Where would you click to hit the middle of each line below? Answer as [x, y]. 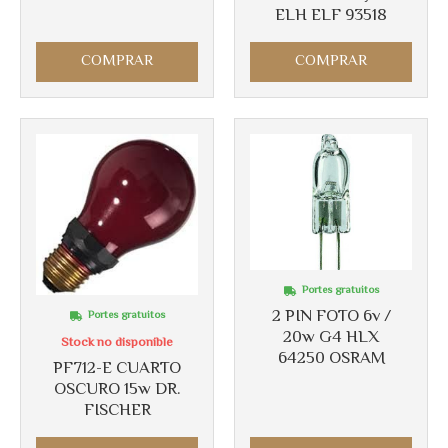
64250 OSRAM [331, 359]
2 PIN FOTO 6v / [331, 317]
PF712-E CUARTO [117, 369]
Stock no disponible [117, 343]
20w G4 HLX [331, 338]
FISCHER [117, 411]
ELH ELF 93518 [331, 16]
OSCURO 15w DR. [117, 390]
